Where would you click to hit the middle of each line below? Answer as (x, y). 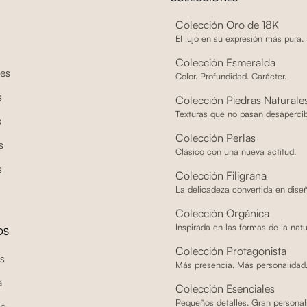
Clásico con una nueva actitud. (235, 151)
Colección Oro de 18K (227, 24)
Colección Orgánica (222, 213)
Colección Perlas (215, 137)
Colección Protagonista (231, 250)
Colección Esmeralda (225, 62)
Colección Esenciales (225, 288)
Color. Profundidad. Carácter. (231, 76)
